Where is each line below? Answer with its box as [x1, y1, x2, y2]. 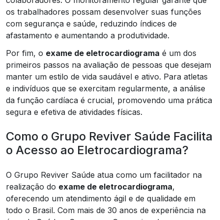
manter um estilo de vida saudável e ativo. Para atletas [6, 71, 208, 82]
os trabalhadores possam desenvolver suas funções [6, 6, 201, 17]
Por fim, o [6, 48, 46, 58]
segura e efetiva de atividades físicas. [6, 107, 142, 117]
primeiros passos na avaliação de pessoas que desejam [6, 59, 211, 70]
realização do [6, 181, 58, 192]
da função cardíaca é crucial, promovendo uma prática [6, 95, 212, 105]
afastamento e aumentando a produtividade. [6, 30, 169, 40]
